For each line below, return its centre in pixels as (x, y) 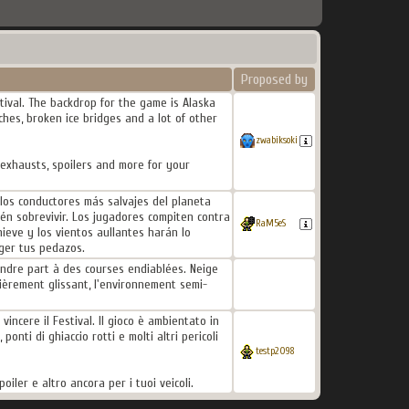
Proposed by (274, 79)
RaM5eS (270, 224)
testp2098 (275, 351)
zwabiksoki (276, 141)
